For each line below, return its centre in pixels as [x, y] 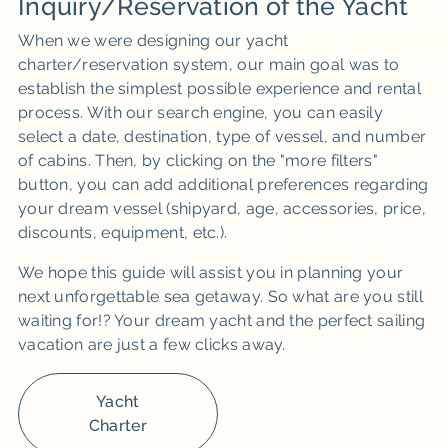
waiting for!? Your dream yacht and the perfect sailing [221, 320]
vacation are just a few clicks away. [151, 344]
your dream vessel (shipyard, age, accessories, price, [221, 208]
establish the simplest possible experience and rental [219, 88]
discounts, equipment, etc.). [122, 232]
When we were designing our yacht [153, 40]
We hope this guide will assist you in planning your [210, 272]
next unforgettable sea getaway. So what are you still [220, 296]
